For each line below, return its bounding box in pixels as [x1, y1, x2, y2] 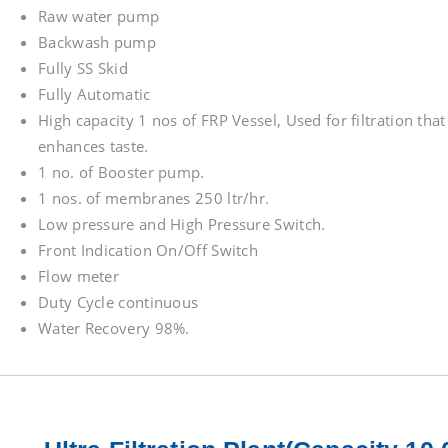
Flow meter [38, 266, 119, 286]
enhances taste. [38, 136, 149, 156]
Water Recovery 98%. [38, 318, 190, 338]
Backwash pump [38, 32, 156, 52]
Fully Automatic [38, 84, 151, 104]
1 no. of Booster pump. [38, 162, 205, 182]
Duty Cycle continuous [38, 292, 199, 312]
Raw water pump [38, 6, 160, 26]
